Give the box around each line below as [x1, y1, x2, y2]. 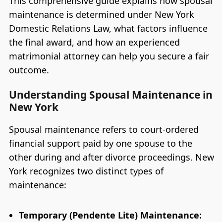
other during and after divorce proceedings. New [8, 151, 214, 163]
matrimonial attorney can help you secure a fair [8, 50, 209, 62]
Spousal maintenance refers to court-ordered [8, 123, 199, 135]
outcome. [8, 64, 49, 76]
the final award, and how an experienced [8, 36, 180, 49]
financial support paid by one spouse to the [8, 137, 192, 149]
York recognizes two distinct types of [8, 165, 164, 177]
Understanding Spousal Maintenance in [8, 87, 213, 102]
